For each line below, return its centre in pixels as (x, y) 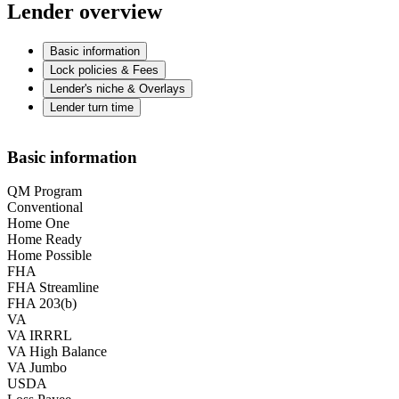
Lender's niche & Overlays (118, 88)
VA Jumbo (37, 368)
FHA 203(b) (42, 304)
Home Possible (49, 256)
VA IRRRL (40, 336)
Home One (38, 224)
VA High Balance (57, 352)
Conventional (45, 208)
